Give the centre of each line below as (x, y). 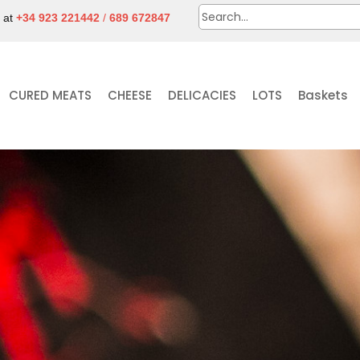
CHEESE (129, 95)
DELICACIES (202, 95)
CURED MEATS (50, 95)
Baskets (323, 95)
